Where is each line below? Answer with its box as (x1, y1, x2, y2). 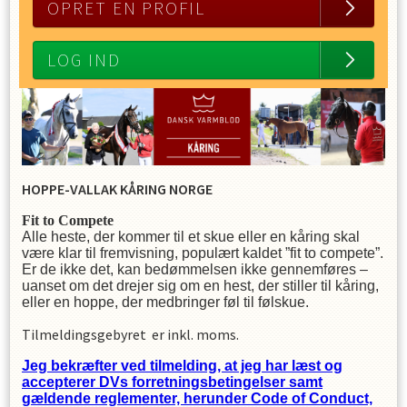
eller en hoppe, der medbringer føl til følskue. (22, 293, 309, 310)
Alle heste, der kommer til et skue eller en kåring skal (22, 228, 360, 244)
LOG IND (47, 49, 121, 71)
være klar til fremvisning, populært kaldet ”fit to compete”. (22, 244, 383, 261)
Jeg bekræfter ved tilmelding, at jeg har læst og (22, 357, 342, 373)
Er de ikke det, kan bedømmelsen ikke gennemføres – (22, 261, 368, 277)
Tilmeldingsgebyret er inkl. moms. (22, 324, 239, 343)
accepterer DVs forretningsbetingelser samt (22, 373, 323, 390)
